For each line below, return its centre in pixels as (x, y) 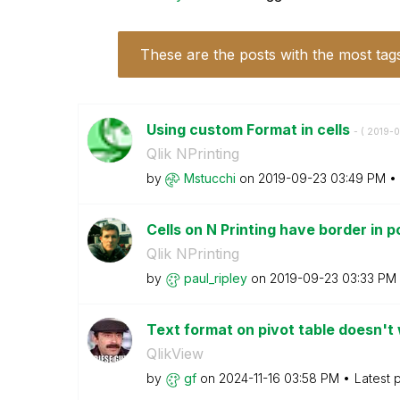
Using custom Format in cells (250, 129)
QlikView (175, 354)
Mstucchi (209, 178)
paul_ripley (215, 278)
